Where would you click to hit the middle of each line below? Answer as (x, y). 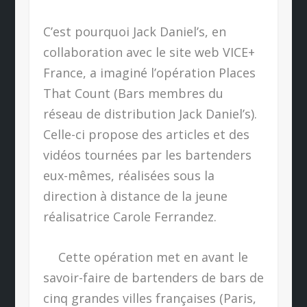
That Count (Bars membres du (133, 94)
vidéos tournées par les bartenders (147, 155)
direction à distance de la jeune (135, 196)
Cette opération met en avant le (145, 257)
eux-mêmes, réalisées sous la (128, 176)
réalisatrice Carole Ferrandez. (130, 217)
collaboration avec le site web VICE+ (149, 52)
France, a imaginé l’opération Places (149, 73)
